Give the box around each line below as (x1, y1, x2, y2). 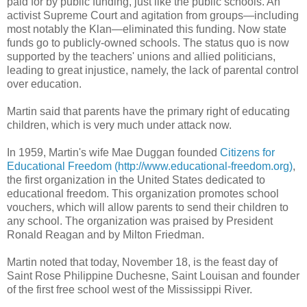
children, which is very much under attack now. (7, 119, 232, 132)
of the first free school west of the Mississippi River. (7, 284, 252, 296)
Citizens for (220, 147, 275, 159)
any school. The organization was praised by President (7, 215, 273, 228)
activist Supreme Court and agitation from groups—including (7, 10, 299, 22)
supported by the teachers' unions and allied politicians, (7, 51, 275, 63)
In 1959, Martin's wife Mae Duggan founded (7, 147, 220, 159)
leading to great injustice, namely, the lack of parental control (7, 64, 299, 77)
